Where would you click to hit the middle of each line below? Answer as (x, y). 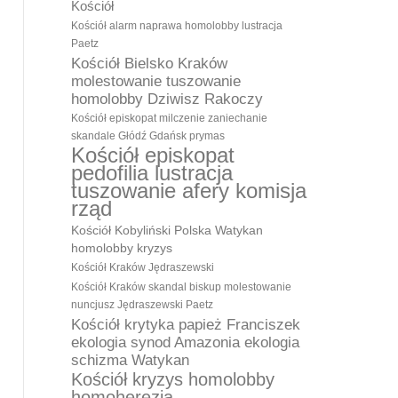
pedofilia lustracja (152, 173)
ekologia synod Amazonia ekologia (185, 342)
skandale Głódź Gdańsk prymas (148, 136)
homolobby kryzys (122, 248)
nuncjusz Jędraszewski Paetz (142, 305)
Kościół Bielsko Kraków (149, 63)
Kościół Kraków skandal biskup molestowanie (181, 287)
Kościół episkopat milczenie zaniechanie (169, 118)
